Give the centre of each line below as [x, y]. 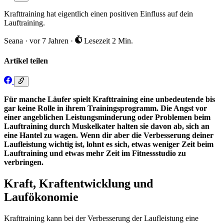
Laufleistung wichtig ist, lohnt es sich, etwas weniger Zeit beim [109, 144]
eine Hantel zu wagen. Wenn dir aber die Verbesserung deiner [109, 135]
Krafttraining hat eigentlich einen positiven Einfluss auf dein [98, 14]
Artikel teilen [26, 60]
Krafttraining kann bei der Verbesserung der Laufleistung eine [101, 218]
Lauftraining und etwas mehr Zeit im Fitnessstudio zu [95, 153]
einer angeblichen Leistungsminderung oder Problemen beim [107, 117]
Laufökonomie [41, 197]
